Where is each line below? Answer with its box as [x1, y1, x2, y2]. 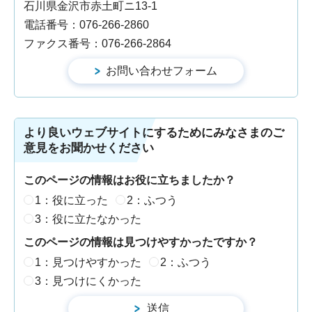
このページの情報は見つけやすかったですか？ [24, 236, 258, 249]
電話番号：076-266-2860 [24, 19, 149, 31]
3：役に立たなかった [35, 213, 141, 226]
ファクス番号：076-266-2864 [24, 38, 171, 50]
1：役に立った [35, 194, 108, 207]
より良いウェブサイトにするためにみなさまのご [24, 126, 284, 140]
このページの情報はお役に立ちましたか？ [24, 174, 235, 187]
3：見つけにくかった [35, 275, 141, 288]
